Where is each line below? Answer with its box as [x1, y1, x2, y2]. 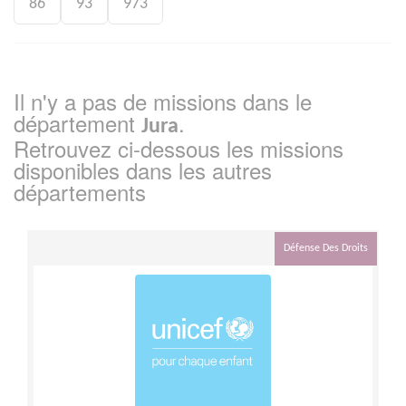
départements [14, 175, 146, 208]
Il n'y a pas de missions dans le [14, 84, 312, 117]
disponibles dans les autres [14, 153, 272, 186]
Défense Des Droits [284, 242, 368, 254]
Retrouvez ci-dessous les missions [14, 131, 343, 164]
